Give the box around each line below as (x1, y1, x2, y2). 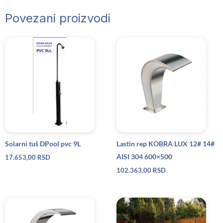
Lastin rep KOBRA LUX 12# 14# (116, 139, 215, 148)
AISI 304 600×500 (116, 152, 172, 161)
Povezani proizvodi (5, 10, 111, 25)
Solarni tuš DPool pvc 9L (5, 139, 81, 148)
